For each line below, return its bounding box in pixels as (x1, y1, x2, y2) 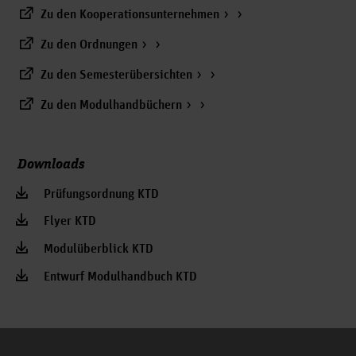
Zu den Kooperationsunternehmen (41, 8, 219, 23)
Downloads (17, 153, 85, 172)
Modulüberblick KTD (44, 242, 153, 257)
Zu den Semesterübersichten (41, 68, 192, 83)
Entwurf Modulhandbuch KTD (44, 270, 197, 285)
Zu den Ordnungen (41, 38, 137, 53)
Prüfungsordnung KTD (44, 187, 159, 202)
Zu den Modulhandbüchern (41, 98, 182, 113)
